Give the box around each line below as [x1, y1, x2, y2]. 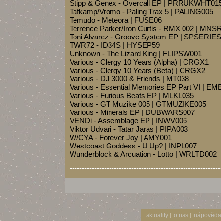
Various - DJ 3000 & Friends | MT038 [70, 74, 189, 83]
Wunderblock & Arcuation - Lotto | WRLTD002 [70, 150, 217, 158]
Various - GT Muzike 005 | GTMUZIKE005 [70, 100, 206, 108]
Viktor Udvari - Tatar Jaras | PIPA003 [70, 125, 188, 133]
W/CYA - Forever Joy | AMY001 [70, 133, 172, 142]
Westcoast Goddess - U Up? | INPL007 [70, 142, 197, 150]
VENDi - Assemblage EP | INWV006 [70, 116, 187, 125]
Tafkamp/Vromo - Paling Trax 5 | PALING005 [70, 7, 213, 16]
